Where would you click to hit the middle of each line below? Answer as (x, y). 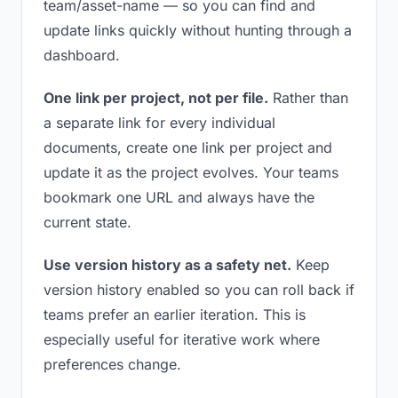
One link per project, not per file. (156, 98)
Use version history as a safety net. (167, 265)
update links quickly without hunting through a (198, 30)
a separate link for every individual (159, 123)
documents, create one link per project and (188, 147)
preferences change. (112, 364)
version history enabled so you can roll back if (199, 290)
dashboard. (82, 55)
